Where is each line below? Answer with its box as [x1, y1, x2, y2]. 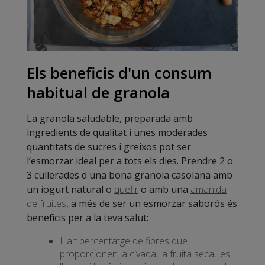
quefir [114, 183, 138, 196]
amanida [190, 183, 227, 196]
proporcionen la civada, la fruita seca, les [60, 247, 230, 261]
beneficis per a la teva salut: [27, 211, 148, 225]
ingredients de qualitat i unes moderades [27, 126, 208, 140]
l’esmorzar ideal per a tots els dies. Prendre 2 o [27, 154, 233, 168]
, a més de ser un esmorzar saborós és [66, 197, 237, 211]
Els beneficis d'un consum [27, 62, 212, 83]
